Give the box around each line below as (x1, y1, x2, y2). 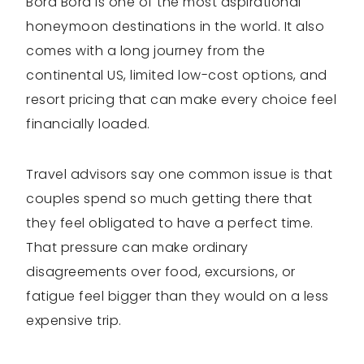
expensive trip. (26, 311, 122, 330)
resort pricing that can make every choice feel (26, 90, 336, 109)
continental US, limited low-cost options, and (26, 66, 327, 84)
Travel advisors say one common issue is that (26, 165, 332, 184)
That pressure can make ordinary (26, 238, 249, 257)
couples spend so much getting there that (26, 189, 312, 208)
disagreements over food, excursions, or (26, 262, 296, 281)
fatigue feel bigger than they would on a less (26, 287, 329, 305)
